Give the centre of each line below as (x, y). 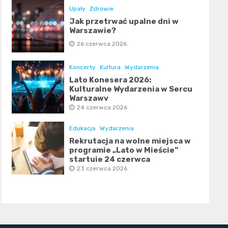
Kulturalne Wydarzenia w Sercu (131, 89)
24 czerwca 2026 (102, 108)
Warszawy (89, 98)
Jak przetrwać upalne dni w (124, 22)
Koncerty (82, 67)
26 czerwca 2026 (102, 44)
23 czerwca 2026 (102, 169)
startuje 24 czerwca (109, 160)
